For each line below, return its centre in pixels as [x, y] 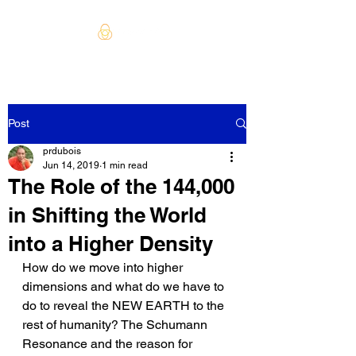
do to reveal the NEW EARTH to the [125, 305]
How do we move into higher [104, 267]
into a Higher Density [110, 243]
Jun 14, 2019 [71, 165]
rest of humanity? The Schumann [116, 324]
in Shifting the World [107, 215]
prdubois [62, 151]
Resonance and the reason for [109, 343]
